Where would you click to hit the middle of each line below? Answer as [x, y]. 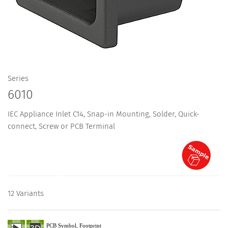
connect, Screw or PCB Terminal [61, 126]
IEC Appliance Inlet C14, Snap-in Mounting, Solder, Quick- [104, 114]
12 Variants [26, 194]
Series [18, 78]
